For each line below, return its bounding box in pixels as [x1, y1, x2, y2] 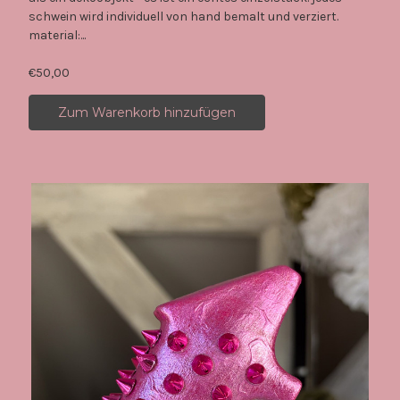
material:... [28, 27, 86, 43]
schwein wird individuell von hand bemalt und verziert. [28, 8, 346, 24]
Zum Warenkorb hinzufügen [57, 104, 236, 121]
